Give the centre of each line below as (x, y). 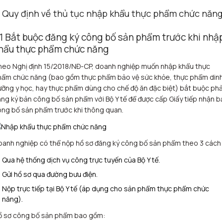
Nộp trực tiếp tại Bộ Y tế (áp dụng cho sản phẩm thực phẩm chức (106, 189)
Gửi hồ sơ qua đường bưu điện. (50, 174)
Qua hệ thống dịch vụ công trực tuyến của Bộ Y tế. (81, 160)
